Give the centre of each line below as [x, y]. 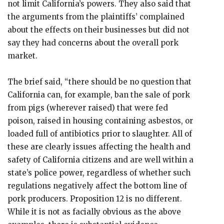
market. [23, 56]
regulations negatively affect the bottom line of [97, 186]
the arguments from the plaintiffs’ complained [96, 17]
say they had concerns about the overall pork [93, 43]
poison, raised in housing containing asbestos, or [100, 121]
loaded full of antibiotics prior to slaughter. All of [100, 134]
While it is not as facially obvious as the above [94, 212]
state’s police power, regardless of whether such [99, 173]
